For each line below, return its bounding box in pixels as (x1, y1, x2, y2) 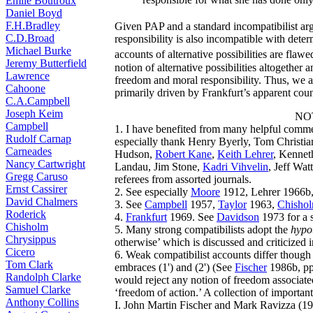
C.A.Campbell (6, 95, 70, 107)
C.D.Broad (6, 32, 54, 44)
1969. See (167, 210, 217, 223)
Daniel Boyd (6, 7, 62, 19)
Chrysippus (6, 233, 56, 245)
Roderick (6, 208, 46, 220)
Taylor (218, 198, 247, 210)
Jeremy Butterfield (6, 57, 87, 69)
